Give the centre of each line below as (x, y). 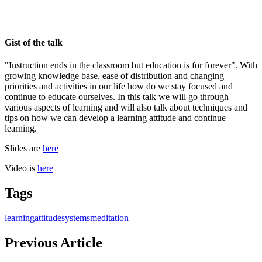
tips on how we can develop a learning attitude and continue (115, 118)
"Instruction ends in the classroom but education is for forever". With (131, 65)
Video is (21, 168)
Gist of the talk (34, 42)
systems (76, 218)
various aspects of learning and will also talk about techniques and (126, 108)
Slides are (24, 149)
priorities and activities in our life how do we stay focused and (119, 87)
